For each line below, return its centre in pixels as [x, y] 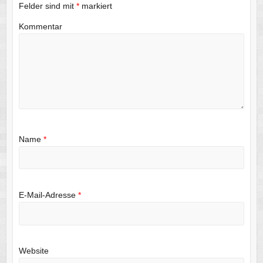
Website [33, 251]
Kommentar [40, 27]
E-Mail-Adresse [48, 195]
